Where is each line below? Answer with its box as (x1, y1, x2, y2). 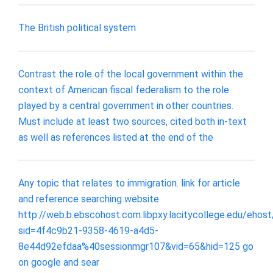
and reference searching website (18, 193, 159, 205)
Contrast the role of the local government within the (18, 68, 243, 80)
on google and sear (18, 257, 99, 269)
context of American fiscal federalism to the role (18, 83, 229, 96)
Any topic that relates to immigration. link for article (18, 177, 240, 190)
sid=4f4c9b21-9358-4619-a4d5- (18, 225, 158, 237)
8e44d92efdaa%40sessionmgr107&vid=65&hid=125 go (18, 241, 253, 253)
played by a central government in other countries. (18, 99, 233, 112)
